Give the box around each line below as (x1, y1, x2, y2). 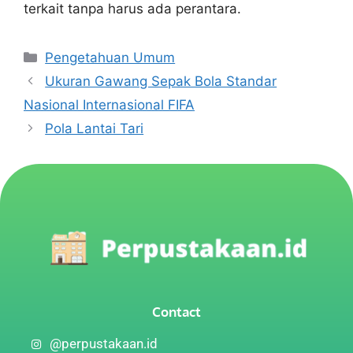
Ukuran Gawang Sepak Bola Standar (45, 72, 277, 89)
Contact (152, 303, 201, 321)
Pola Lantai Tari (45, 120, 144, 136)
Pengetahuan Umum (45, 49, 176, 65)
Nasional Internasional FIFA (24, 96, 195, 113)
